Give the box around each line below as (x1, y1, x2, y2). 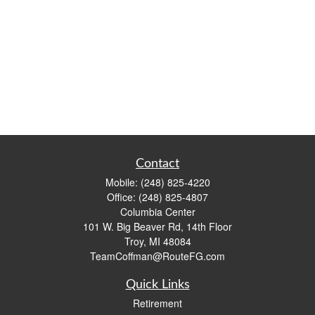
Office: (107, 190, 139, 204)
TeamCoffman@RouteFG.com (90, 249, 225, 263)
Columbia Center (120, 205, 195, 219)
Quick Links (125, 278, 190, 291)
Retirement (133, 296, 182, 310)
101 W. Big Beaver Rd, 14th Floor (83, 219, 232, 233)
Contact (136, 157, 179, 170)
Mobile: (105, 175, 141, 189)
